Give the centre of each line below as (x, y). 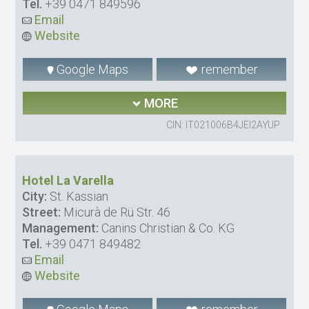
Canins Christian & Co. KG (167, 228)
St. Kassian (78, 197)
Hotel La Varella (68, 181)
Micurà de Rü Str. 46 (116, 212)
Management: (61, 228)
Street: (42, 212)
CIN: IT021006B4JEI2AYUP (223, 125)
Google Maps (91, 70)
